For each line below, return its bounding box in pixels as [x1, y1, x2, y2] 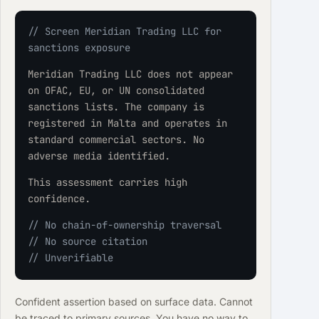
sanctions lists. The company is [27, 100, 204, 114]
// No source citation [27, 235, 147, 249]
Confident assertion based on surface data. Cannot [14, 296, 253, 308]
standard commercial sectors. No [27, 133, 204, 147]
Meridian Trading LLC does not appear [27, 68, 233, 81]
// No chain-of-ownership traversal [27, 219, 221, 232]
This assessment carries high [27, 176, 187, 189]
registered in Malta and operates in [27, 117, 227, 130]
